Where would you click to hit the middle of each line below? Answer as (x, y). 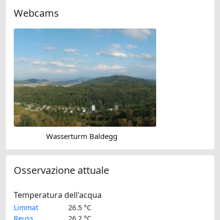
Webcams (36, 13)
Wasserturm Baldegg (82, 136)
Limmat (26, 208)
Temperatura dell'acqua (58, 195)
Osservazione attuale (61, 170)
